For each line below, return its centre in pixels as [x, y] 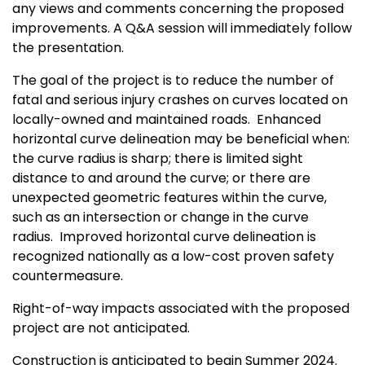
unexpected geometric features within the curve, [169, 198]
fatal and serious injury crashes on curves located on [180, 100]
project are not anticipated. [101, 328]
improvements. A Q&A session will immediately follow [182, 29]
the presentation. [68, 48]
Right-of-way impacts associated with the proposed [181, 309]
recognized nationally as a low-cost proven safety [173, 257]
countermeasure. [68, 276]
